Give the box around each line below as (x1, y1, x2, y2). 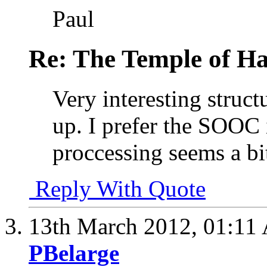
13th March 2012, (29, 213, 203, 239)
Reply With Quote (29, 176, 206, 201)
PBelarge (29, 240, 119, 266)
